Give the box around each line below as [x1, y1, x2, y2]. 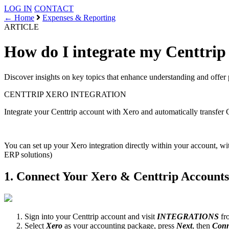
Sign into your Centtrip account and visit [25, 212, 157, 221]
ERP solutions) [4, 150, 52, 159]
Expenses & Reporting [42, 13, 116, 22]
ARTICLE [4, 22, 39, 31]
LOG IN [4, 4, 32, 13]
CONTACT [34, 4, 74, 13]
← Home [4, 13, 34, 22]
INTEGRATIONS [157, 212, 219, 221]
